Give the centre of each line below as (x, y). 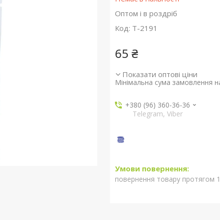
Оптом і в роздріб (146, 13)
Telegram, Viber (158, 114)
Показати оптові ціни (160, 74)
